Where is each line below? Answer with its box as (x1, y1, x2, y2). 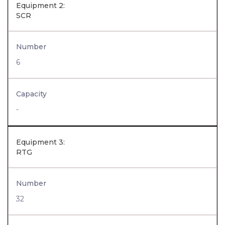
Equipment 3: (16, 138, 65, 147)
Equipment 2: (16, 1, 65, 10)
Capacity (16, 89, 47, 98)
